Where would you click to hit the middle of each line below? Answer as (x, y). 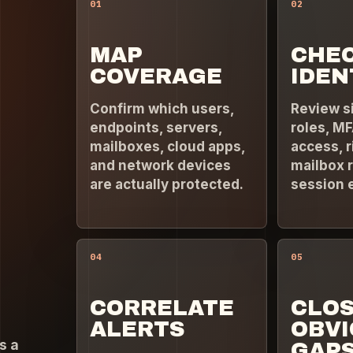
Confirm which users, (162, 108)
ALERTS (138, 329)
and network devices (161, 165)
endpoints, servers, (156, 127)
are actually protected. (167, 184)
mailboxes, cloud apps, (168, 146)
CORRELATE (162, 308)
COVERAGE (156, 77)
